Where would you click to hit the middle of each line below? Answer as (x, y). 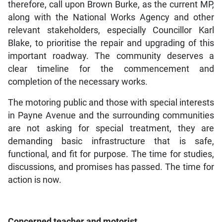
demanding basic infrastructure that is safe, (111, 141)
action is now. (34, 180)
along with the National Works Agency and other (111, 18)
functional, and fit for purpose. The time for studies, (111, 154)
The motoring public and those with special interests (111, 103)
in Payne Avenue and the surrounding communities (111, 116)
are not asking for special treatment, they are (111, 129)
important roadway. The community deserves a (111, 56)
